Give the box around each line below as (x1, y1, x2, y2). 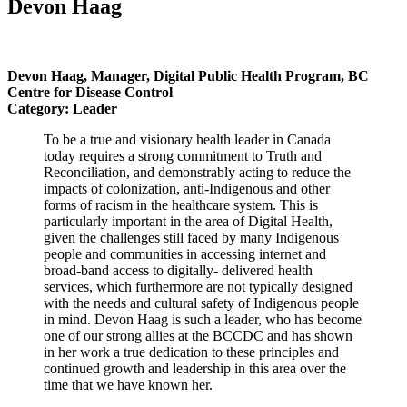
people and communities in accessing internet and (44, 246, 326, 263)
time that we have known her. (44, 377, 213, 393)
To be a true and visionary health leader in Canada (44, 132, 331, 148)
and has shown (267, 328, 352, 344)
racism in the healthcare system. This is (95, 197, 318, 213)
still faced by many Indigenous (164, 230, 339, 246)
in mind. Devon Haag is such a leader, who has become (44, 312, 362, 328)
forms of (44, 197, 95, 213)
